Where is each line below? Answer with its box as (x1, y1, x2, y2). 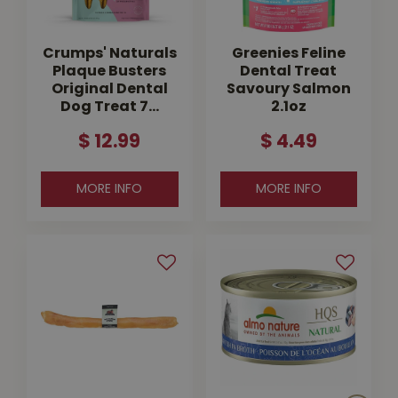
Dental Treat (240, 64, 338, 79)
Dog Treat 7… (60, 99, 159, 115)
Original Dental (51, 82, 168, 97)
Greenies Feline (231, 46, 346, 61)
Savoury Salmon (226, 82, 351, 97)
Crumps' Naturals (42, 46, 177, 61)
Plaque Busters (52, 64, 167, 79)
